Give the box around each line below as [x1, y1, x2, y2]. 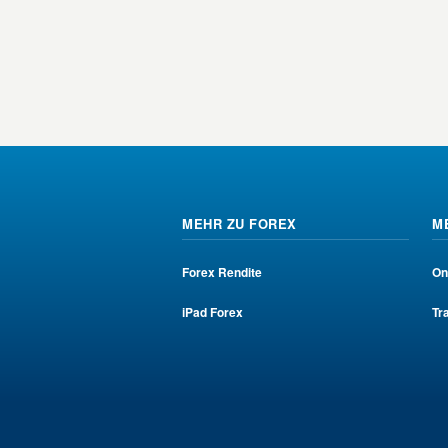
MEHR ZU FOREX [182, 214, 297, 233]
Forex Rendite [182, 263, 262, 281]
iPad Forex [182, 303, 243, 321]
